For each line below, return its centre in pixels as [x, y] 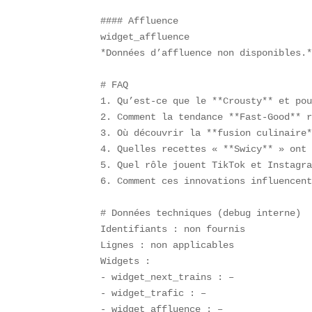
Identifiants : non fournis [179, 229]
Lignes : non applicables [173, 245]
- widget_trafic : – [159, 294]
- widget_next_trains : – [173, 278]
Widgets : [131, 262]
